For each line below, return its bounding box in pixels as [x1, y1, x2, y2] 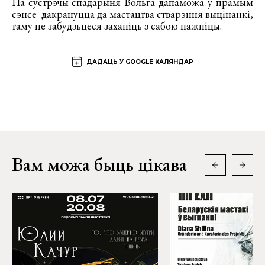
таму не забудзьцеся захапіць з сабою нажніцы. [12, 19, 222, 33]
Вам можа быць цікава [12, 152, 187, 177]
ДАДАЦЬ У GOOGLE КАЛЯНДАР [86, 58, 193, 66]
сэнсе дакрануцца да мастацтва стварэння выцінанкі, [12, 7, 253, 21]
